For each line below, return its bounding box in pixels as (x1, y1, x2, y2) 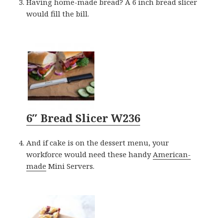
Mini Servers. (46, 161, 95, 171)
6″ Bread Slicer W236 (26, 110, 141, 125)
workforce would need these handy (26, 149, 153, 159)
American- (153, 149, 191, 159)
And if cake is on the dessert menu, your (26, 137, 169, 147)
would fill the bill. (26, 8, 90, 18)
